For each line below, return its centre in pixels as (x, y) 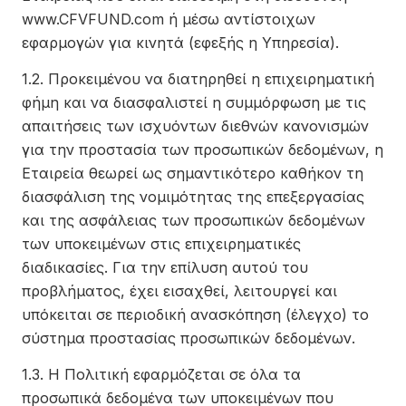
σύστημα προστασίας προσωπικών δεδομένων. (188, 338)
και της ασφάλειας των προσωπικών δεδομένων (193, 220)
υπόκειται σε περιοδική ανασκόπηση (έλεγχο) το (195, 314)
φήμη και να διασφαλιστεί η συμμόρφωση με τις (194, 102)
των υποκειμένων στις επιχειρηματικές (161, 244)
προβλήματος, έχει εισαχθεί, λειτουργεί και (179, 291)
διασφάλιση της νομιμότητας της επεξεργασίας (193, 197)
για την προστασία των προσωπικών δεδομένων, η (203, 150)
